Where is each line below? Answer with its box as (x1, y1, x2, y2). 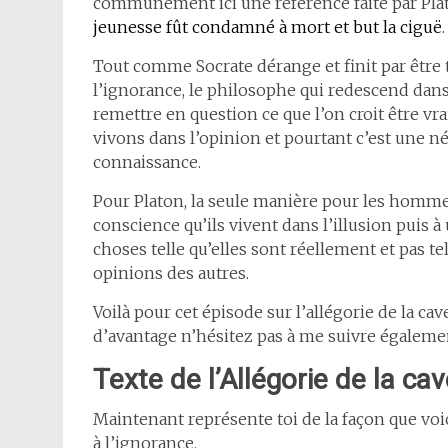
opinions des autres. (93, 263, 249, 283)
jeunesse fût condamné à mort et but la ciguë (93, 17, 442, 37)
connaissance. (93, 152, 201, 172)
